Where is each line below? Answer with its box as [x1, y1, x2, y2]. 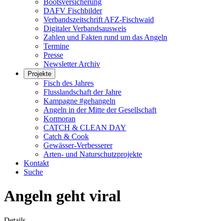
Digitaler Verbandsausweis [43, 24, 126, 33]
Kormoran [43, 114, 75, 123]
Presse [43, 51, 63, 59]
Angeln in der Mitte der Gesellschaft [43, 106, 156, 114]
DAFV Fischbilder [43, 6, 102, 15]
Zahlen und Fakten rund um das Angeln [43, 33, 167, 41]
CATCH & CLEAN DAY [43, 123, 126, 132]
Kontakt [24, 159, 49, 167]
